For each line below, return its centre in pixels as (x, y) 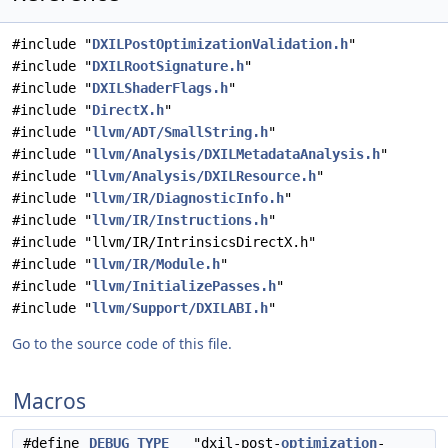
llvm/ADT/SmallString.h (180, 132)
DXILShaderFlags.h (160, 88)
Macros (49, 401)
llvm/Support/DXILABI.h (180, 308)
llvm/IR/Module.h (156, 264)
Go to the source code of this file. (122, 343)
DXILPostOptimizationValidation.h (220, 44)
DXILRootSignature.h (168, 66)
